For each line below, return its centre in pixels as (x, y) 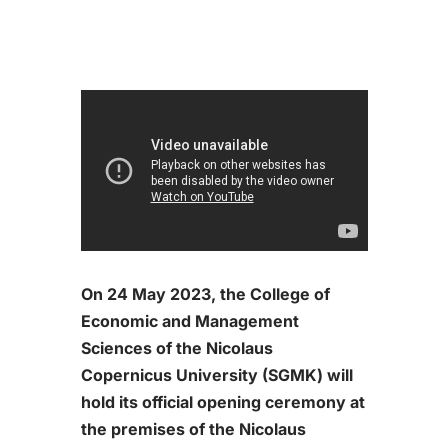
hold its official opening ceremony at (222, 401)
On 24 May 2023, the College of (205, 293)
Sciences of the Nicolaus (176, 347)
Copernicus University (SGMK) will (216, 374)
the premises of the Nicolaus (193, 428)
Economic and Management (189, 320)
